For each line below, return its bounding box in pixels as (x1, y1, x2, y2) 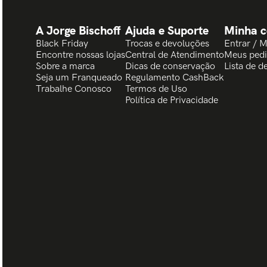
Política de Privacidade (125, 95, 218, 106)
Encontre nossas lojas (36, 49, 125, 61)
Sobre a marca (36, 61, 95, 72)
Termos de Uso (125, 83, 187, 95)
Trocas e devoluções (125, 38, 209, 49)
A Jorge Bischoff (36, 23, 120, 38)
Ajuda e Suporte (125, 23, 209, 38)
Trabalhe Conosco (36, 83, 111, 95)
